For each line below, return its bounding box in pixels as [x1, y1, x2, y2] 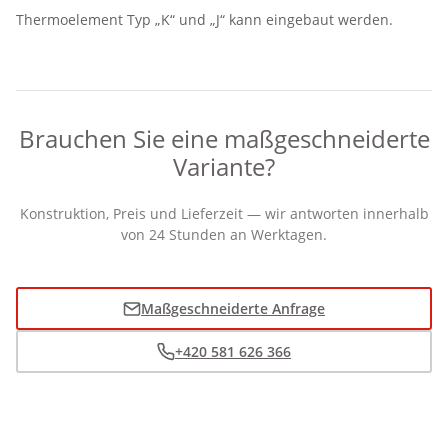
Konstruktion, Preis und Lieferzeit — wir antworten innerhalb [19, 204, 429, 223]
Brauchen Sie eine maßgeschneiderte [18, 122, 430, 155]
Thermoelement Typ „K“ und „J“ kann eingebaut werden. [16, 10, 393, 29]
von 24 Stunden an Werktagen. [121, 225, 327, 244]
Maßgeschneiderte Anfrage [141, 298, 325, 318]
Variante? [173, 150, 275, 183]
